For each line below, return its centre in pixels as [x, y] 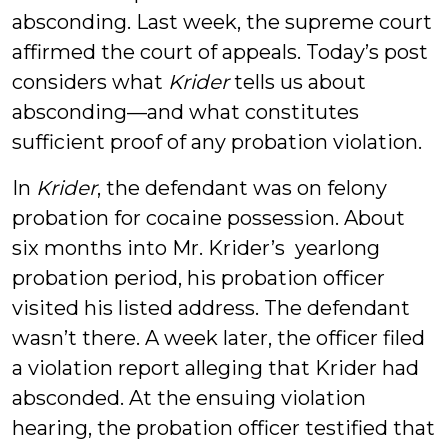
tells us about [297, 82]
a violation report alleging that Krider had [215, 368]
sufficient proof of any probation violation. [217, 142]
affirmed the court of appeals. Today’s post [220, 52]
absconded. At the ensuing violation [189, 398]
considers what [90, 82]
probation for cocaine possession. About [208, 218]
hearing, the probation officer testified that [223, 428]
